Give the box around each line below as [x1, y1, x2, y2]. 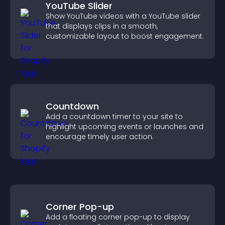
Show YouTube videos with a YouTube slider [46, 11, 200, 21]
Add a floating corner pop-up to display [46, 212, 190, 222]
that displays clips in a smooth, [46, 21, 158, 31]
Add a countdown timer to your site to [46, 111, 183, 122]
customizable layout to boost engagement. [46, 31, 204, 41]
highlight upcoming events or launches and [46, 122, 203, 132]
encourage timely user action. [46, 132, 154, 142]
